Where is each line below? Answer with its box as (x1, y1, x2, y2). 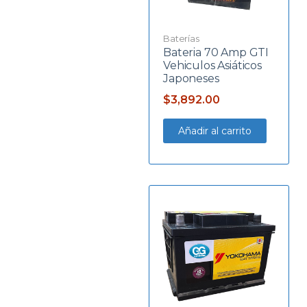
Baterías (163, 32, 199, 44)
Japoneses (163, 71, 219, 85)
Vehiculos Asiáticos (163, 58, 262, 72)
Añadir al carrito (178, 124, 251, 137)
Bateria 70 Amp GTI (163, 45, 269, 59)
